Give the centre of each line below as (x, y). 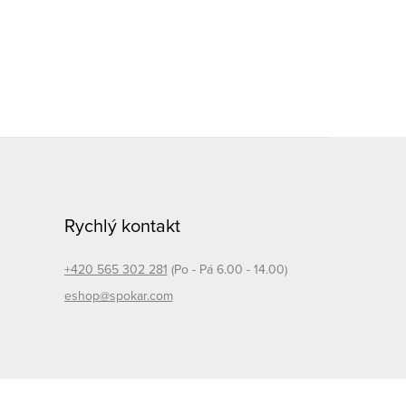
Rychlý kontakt (122, 225)
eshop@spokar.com (118, 295)
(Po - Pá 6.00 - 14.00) (229, 269)
